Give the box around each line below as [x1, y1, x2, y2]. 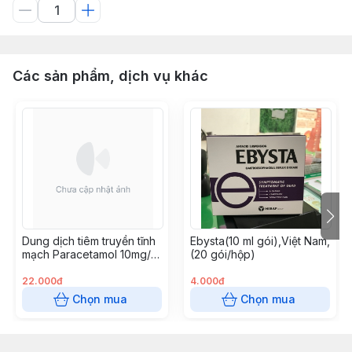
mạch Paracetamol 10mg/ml [22, 247, 162, 261]
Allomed [22, 261, 64, 274]
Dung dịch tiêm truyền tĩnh [22, 234, 156, 247]
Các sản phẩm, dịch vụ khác [13, 68, 208, 84]
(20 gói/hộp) [190, 247, 255, 261]
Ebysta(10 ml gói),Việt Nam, [190, 234, 330, 247]
